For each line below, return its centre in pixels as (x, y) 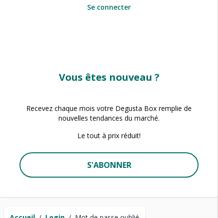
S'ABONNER (109, 165)
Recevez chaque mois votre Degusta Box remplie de (109, 108)
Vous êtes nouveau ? (109, 77)
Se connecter (109, 7)
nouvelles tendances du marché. (109, 118)
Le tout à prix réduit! (109, 136)
